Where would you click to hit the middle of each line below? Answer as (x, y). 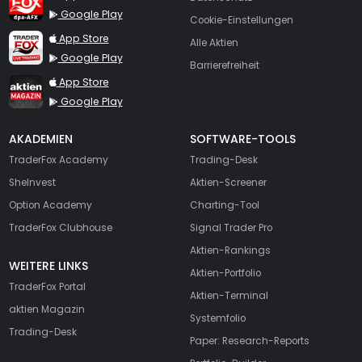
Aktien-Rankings (230, 250)
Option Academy (50, 205)
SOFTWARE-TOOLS (242, 139)
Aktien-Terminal (229, 296)
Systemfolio (217, 318)
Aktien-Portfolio (225, 273)
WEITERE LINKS (48, 265)
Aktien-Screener (228, 183)
